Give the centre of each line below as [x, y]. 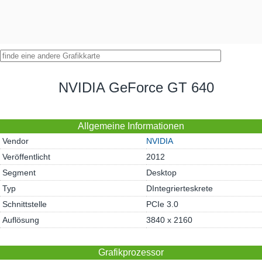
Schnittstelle [25, 204]
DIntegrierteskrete [180, 188]
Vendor [16, 141]
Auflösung [21, 220]
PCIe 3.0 [162, 204]
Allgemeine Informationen [131, 126]
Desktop [161, 173]
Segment [19, 173]
